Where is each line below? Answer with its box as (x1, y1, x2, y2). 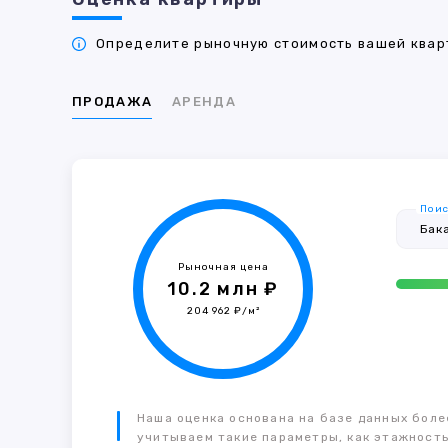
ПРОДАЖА (72, 94, 153, 109)
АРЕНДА (172, 94, 236, 109)
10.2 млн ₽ (167, 278, 280, 300)
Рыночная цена (177, 261, 269, 273)
